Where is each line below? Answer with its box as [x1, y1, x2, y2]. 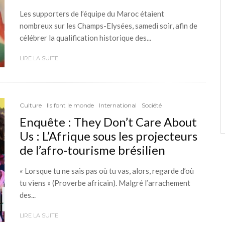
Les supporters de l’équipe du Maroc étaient [20, 9, 164, 18]
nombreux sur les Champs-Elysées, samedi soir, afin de [20, 21, 197, 30]
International [99, 101, 137, 109]
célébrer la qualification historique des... [20, 33, 151, 42]
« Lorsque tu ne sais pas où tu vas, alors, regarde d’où [20, 166, 194, 175]
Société [142, 101, 162, 109]
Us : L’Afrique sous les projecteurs [20, 128, 197, 143]
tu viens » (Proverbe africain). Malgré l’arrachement [20, 178, 190, 187]
